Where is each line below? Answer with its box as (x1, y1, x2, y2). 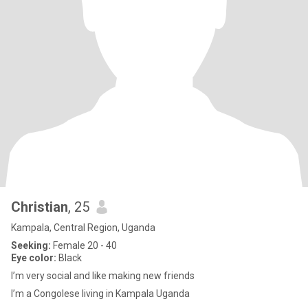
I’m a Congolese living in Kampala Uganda (11, 288, 190, 299)
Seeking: (11, 240, 51, 251)
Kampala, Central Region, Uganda (11, 222, 155, 233)
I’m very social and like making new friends (11, 270, 195, 281)
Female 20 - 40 (51, 240, 117, 251)
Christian (11, 199, 68, 215)
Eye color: (11, 252, 56, 263)
